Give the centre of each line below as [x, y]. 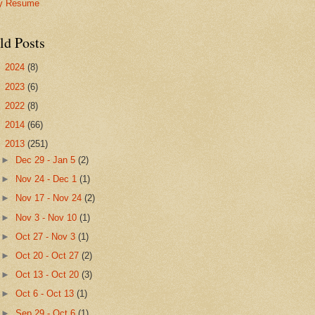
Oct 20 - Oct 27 [49, 256]
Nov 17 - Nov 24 [50, 198]
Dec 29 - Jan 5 [47, 160]
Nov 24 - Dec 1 [48, 179]
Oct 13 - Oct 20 [49, 275]
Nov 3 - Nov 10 [48, 217]
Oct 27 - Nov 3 [47, 236]
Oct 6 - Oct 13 [46, 294]
